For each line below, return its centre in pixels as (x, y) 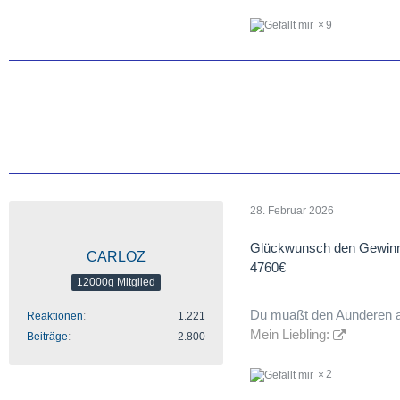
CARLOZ (116, 257)
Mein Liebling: (290, 335)
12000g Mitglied (116, 282)
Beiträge (47, 337)
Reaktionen (55, 317)
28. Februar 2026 (292, 210)
